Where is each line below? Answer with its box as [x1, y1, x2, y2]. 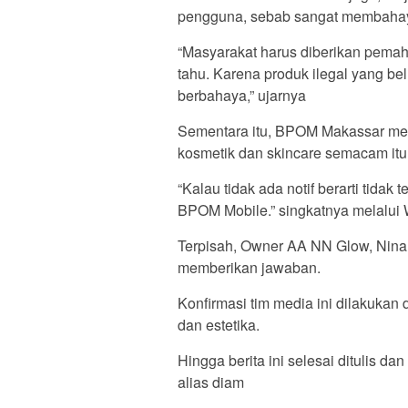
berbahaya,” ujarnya [178, 84, 306, 106]
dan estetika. [178, 313, 260, 335]
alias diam [178, 371, 244, 393]
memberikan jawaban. [178, 256, 321, 278]
